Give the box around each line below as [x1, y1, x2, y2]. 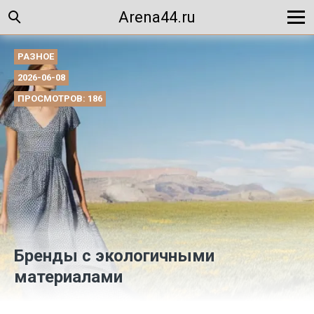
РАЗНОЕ [18, 51, 54, 62]
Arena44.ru [118, 8, 196, 26]
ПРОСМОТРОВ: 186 [18, 93, 102, 104]
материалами [14, 267, 123, 287]
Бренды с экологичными [14, 246, 214, 266]
